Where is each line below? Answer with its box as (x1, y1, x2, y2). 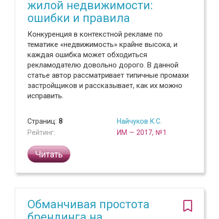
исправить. (27, 91, 64, 100)
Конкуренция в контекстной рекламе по (27, 30, 163, 39)
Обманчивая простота (27, 197, 150, 211)
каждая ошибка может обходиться (27, 50, 147, 59)
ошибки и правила (27, 11, 130, 25)
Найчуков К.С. (117, 117, 162, 125)
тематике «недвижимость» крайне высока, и (27, 40, 177, 49)
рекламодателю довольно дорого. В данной (27, 61, 178, 69)
